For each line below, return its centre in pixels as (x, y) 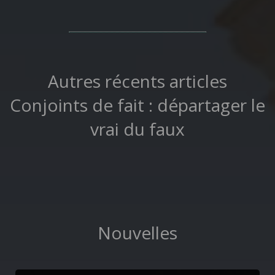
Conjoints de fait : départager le (137, 105)
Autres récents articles (137, 81)
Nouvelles (137, 233)
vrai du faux (137, 129)
